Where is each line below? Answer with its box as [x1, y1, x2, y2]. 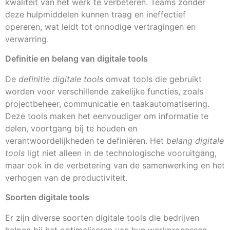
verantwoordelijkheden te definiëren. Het [5, 135, 166, 146]
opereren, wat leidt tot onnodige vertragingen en [5, 21, 196, 32]
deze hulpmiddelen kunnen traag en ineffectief [5, 9, 186, 20]
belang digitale [166, 135, 224, 146]
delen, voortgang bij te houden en [5, 123, 137, 133]
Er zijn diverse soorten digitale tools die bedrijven [5, 213, 199, 223]
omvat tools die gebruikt [103, 73, 202, 84]
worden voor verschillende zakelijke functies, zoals [5, 86, 203, 97]
